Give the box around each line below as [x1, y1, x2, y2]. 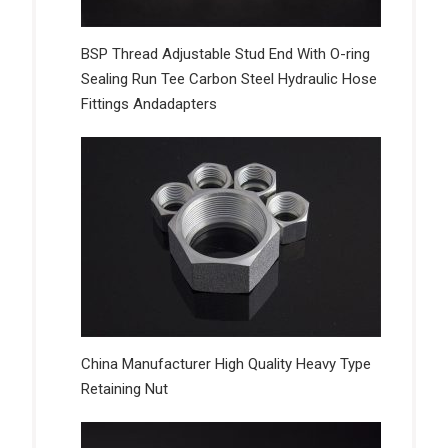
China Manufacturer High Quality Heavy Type [80, 355, 371, 374]
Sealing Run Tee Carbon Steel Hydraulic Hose [80, 70, 377, 89]
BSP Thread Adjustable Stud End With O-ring [80, 45, 370, 64]
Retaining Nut [80, 380, 168, 399]
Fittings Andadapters [80, 95, 217, 114]
